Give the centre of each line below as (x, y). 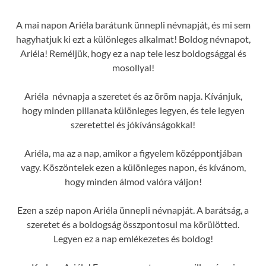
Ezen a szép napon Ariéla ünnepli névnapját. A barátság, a (133, 210)
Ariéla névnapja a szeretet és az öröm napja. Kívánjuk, (133, 96)
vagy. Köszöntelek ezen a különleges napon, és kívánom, (133, 167)
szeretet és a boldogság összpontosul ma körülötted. (133, 224)
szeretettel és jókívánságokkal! (133, 125)
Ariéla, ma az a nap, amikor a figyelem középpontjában (133, 153)
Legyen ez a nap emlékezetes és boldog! (133, 239)
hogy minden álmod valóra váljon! (133, 182)
